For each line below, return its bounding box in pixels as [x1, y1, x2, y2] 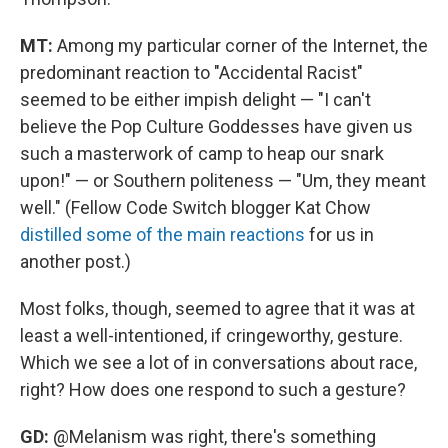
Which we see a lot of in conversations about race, [20, 352, 417, 374]
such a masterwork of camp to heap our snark [20, 143, 384, 165]
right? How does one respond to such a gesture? [20, 379, 406, 401]
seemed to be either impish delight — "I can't [20, 89, 371, 111]
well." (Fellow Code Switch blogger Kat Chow [20, 197, 371, 219]
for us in [305, 224, 374, 246]
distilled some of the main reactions [20, 224, 305, 246]
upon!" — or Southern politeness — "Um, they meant [20, 170, 426, 192]
